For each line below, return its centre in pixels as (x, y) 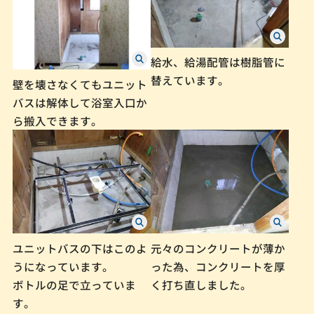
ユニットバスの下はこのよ (80, 248)
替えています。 (190, 80)
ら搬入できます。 (57, 121)
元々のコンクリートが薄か (218, 248)
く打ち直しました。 (202, 284)
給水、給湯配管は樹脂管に (218, 62)
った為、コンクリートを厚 (218, 266)
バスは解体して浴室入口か (80, 103)
